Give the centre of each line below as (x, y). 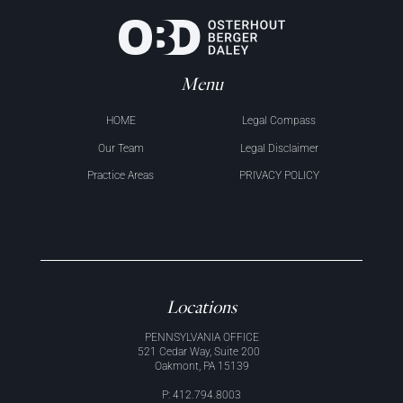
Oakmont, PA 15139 (201, 366)
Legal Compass (279, 121)
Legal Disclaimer (279, 148)
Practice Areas (121, 176)
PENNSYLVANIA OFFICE (201, 337)
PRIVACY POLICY (279, 176)
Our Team (121, 148)
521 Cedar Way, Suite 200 (201, 351)
